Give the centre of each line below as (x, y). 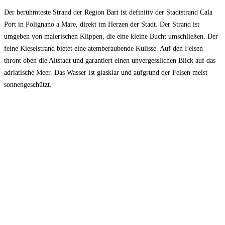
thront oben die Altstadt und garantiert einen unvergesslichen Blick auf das (110, 60)
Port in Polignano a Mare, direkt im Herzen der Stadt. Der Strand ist (102, 24)
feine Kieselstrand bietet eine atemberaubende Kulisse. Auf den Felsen (103, 48)
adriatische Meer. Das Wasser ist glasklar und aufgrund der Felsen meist (106, 72)
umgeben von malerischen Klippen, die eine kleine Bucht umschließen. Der (111, 36)
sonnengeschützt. (28, 84)
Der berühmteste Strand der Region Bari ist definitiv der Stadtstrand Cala (108, 12)
